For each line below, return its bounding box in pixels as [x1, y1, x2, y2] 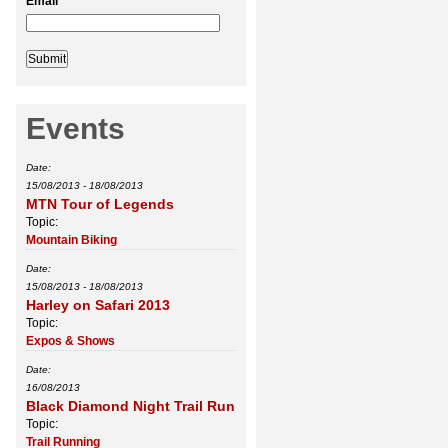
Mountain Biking [26, 233, 117, 248]
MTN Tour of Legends [26, 196, 174, 213]
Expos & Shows [26, 334, 115, 349]
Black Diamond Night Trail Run [26, 398, 235, 415]
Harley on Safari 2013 [26, 297, 170, 314]
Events [26, 112, 125, 146]
